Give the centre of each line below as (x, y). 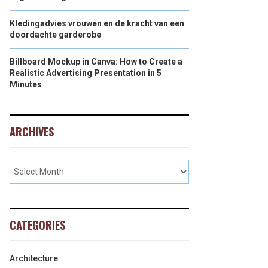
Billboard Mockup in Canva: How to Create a (96, 62)
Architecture (34, 258)
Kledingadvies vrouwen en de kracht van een (97, 23)
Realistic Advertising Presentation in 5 (86, 73)
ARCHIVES (32, 132)
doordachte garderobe (55, 35)
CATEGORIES (37, 225)
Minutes (26, 84)
